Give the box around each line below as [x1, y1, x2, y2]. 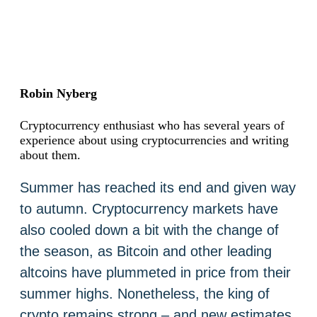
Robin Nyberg [20, 86, 97, 100]
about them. [20, 147, 81, 162]
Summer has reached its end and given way [20, 179, 296, 195]
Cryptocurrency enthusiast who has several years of [20, 117, 284, 132]
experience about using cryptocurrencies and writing [20, 132, 289, 147]
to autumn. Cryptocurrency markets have [20, 200, 278, 217]
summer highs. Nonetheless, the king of [20, 285, 270, 301]
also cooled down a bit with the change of [20, 221, 279, 238]
